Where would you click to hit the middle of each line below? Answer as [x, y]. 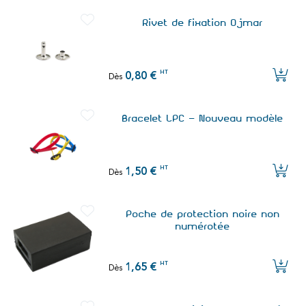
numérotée [203, 226]
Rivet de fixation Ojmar [203, 23]
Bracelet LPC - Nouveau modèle [203, 119]
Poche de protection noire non [203, 214]
